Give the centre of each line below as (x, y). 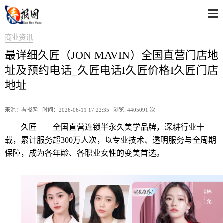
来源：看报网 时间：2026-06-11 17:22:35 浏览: (66, 110)
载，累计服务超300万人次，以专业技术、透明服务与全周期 (111, 140)
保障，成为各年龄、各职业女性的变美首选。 (85, 153)
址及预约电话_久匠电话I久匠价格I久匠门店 (111, 70)
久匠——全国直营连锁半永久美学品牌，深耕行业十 (112, 127)
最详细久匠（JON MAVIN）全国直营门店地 (111, 55)
